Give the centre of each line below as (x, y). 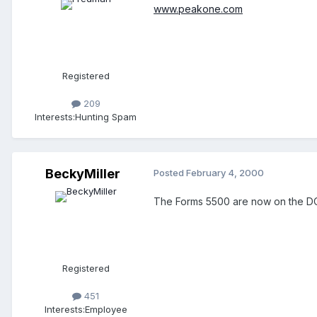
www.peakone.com (198, 8)
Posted (170, 172)
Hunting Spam (106, 116)
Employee (106, 310)
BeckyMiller (83, 173)
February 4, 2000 (225, 172)
